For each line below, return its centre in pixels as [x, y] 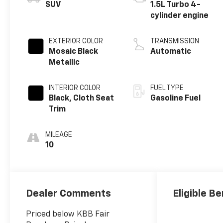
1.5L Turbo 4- [176, 5]
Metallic [64, 63]
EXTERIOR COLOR [76, 42]
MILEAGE [59, 135]
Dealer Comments [69, 193]
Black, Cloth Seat [82, 99]
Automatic [171, 52]
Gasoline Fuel [176, 99]
